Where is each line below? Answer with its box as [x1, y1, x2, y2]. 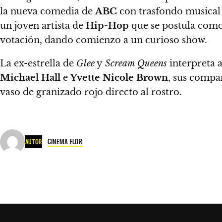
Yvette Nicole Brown [70, 72, 168, 83]
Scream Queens [103, 57, 167, 69]
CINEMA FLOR [47, 137, 83, 146]
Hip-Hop [86, 20, 129, 31]
